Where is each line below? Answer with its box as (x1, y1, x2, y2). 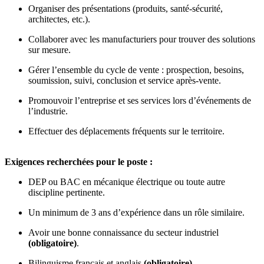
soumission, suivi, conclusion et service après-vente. (28, 75, 221, 85)
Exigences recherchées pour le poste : (5, 156, 153, 167)
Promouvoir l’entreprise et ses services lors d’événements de (28, 95, 251, 105)
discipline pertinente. (28, 187, 105, 197)
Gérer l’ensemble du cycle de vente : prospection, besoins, (28, 64, 244, 75)
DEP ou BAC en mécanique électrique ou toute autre (28, 176, 225, 187)
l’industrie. (28, 105, 68, 116)
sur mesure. (28, 44, 71, 55)
